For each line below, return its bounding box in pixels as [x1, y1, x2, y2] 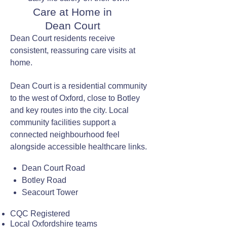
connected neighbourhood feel [10, 130, 120, 139]
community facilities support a [10, 118, 116, 127]
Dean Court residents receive [10, 34, 115, 43]
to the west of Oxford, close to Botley [10, 94, 140, 102]
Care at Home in [33, 6, 112, 18]
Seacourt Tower [22, 188, 78, 197]
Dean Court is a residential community [10, 82, 147, 90]
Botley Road [22, 176, 66, 184]
